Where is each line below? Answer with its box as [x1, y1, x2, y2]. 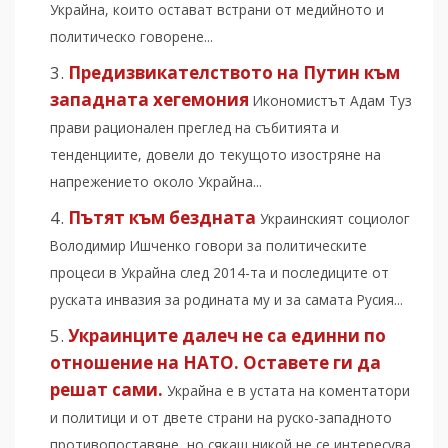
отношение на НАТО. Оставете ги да [50, 350, 381, 374]
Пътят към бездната [68, 205, 256, 229]
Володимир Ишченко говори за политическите [50, 235, 367, 255]
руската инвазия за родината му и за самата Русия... [50, 289, 403, 309]
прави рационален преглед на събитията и [50, 117, 339, 137]
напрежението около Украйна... [50, 171, 262, 191]
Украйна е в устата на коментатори [167, 380, 410, 400]
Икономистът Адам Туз [253, 90, 412, 110]
